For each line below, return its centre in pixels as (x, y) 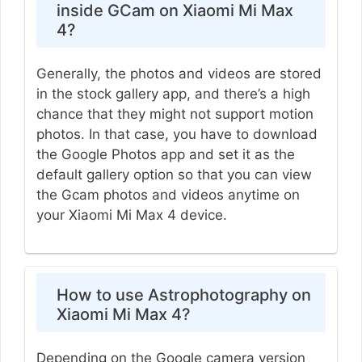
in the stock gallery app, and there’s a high (173, 93)
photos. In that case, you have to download (177, 134)
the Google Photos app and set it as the (165, 154)
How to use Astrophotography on (183, 295)
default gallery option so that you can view (174, 174)
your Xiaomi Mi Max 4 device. (131, 215)
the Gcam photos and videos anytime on (168, 194)
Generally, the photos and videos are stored (179, 73)
